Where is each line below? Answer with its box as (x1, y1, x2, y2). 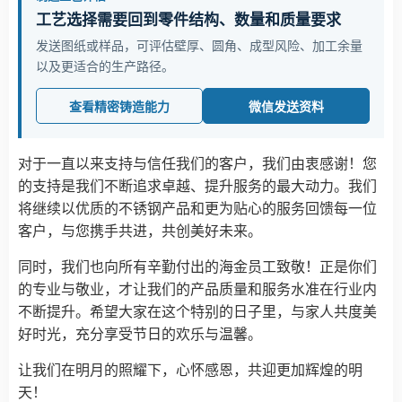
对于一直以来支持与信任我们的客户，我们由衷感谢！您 (18, 153, 377, 173)
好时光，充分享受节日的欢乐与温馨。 (18, 323, 262, 344)
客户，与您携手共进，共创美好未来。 (18, 220, 262, 240)
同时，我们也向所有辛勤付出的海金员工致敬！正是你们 (18, 256, 377, 276)
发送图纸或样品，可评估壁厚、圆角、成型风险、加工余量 (36, 36, 363, 54)
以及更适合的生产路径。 (36, 57, 174, 74)
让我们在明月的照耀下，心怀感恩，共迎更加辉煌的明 (18, 359, 363, 380)
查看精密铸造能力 (69, 97, 170, 115)
